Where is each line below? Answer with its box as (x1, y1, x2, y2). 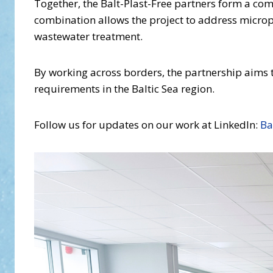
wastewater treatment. (34, 29, 143, 44)
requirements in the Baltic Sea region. (34, 82, 214, 96)
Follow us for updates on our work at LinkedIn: (34, 118, 260, 132)
